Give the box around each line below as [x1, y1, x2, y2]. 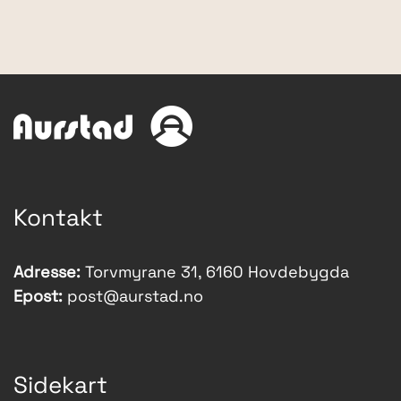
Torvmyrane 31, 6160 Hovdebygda [81, 265, 349, 283]
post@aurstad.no [67, 289, 203, 307]
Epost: [13, 289, 63, 307]
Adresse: [13, 265, 81, 283]
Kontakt [13, 208, 103, 233]
